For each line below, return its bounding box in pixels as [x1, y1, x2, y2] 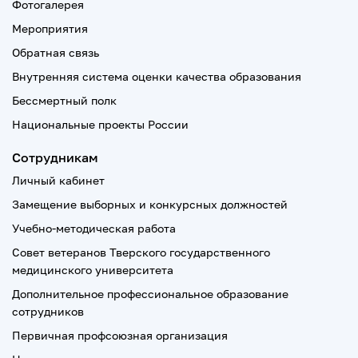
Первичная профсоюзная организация [12, 328, 228, 342]
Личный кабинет [12, 173, 105, 187]
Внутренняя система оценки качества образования [12, 70, 301, 83]
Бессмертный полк [12, 93, 117, 107]
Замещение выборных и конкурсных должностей [12, 197, 288, 211]
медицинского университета [12, 263, 173, 276]
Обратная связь [12, 46, 99, 59]
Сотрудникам [12, 149, 98, 165]
